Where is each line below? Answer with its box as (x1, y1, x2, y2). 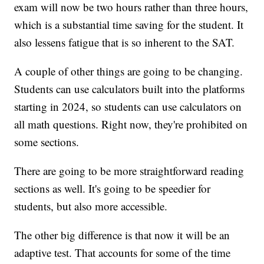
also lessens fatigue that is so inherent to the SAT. (14, 34, 235, 49)
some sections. (14, 134, 80, 149)
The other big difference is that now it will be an (14, 227, 230, 242)
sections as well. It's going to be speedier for (14, 180, 211, 196)
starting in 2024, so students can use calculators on (14, 98, 242, 114)
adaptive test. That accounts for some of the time (14, 245, 231, 260)
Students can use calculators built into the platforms (14, 81, 245, 96)
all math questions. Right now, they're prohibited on (14, 116, 248, 131)
